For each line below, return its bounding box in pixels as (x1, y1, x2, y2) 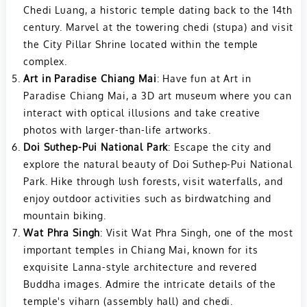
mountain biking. (23, 208, 107, 221)
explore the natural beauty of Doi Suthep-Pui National (23, 157, 293, 170)
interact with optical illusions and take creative (23, 106, 261, 119)
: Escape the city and (168, 140, 272, 153)
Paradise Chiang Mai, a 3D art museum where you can (23, 88, 292, 101)
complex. (23, 54, 68, 67)
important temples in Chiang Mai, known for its (23, 243, 258, 256)
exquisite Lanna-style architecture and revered (23, 260, 257, 273)
